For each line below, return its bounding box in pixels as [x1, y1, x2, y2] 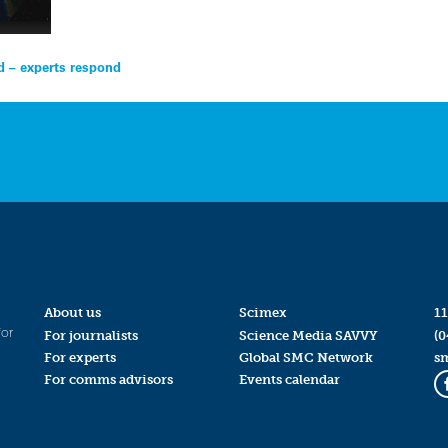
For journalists [43, 327, 138, 343]
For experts [43, 349, 116, 365]
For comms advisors [43, 371, 173, 387]
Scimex [238, 305, 287, 321]
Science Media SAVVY [238, 327, 378, 343]
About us [43, 305, 101, 321]
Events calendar [238, 371, 340, 387]
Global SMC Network [238, 349, 373, 365]
